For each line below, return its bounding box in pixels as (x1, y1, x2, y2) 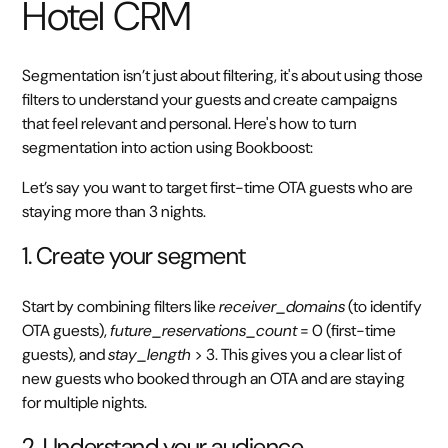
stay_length (108, 344, 192, 366)
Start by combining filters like (22, 296, 220, 318)
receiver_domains (219, 296, 346, 318)
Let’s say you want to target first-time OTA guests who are (22, 177, 414, 199)
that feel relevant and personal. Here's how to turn (22, 113, 358, 135)
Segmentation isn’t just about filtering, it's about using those (22, 65, 424, 87)
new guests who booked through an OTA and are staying (22, 368, 406, 390)
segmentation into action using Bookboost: (22, 137, 314, 159)
